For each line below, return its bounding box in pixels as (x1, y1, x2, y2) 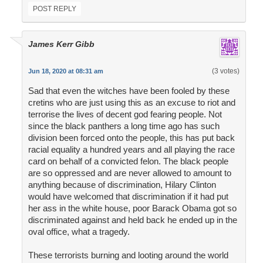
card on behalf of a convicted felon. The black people (28, 156, 228, 167)
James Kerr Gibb (28, 39, 95, 49)
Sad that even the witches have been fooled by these (28, 86, 230, 96)
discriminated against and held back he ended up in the (28, 215, 237, 225)
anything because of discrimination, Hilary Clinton (28, 180, 216, 190)
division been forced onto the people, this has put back (28, 133, 235, 143)
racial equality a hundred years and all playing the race (28, 144, 235, 155)
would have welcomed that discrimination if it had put (28, 191, 228, 202)
